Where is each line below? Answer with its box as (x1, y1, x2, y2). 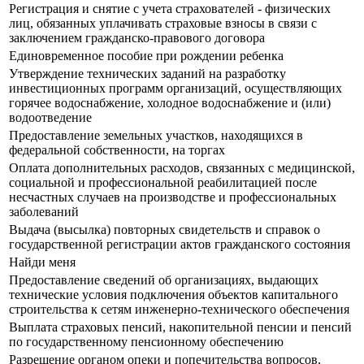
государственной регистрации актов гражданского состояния (9, 237, 350, 252)
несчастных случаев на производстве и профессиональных (9, 190, 336, 205)
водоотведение (9, 110, 92, 125)
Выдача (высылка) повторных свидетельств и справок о (9, 223, 320, 237)
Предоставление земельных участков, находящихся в (9, 128, 303, 143)
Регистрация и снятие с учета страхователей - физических (9, 2, 331, 16)
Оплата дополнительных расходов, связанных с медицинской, (9, 161, 355, 175)
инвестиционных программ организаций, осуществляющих (9, 81, 342, 96)
